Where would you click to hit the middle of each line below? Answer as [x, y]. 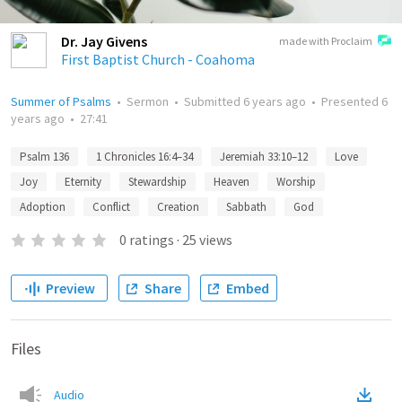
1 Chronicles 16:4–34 [144, 157]
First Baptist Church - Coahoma [158, 59]
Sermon [148, 101]
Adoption [43, 207]
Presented [351, 101]
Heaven [232, 182]
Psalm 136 [44, 157]
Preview [70, 288]
